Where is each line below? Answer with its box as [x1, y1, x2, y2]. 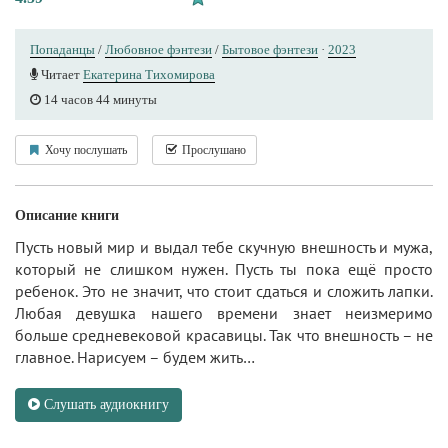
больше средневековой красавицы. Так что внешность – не [15, 324, 433, 345]
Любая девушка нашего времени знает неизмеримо [15, 302, 433, 323]
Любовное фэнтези [105, 41, 212, 57]
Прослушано [179, 142, 246, 157]
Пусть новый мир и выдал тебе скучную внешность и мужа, [15, 236, 433, 257]
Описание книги [15, 207, 119, 223]
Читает [38, 66, 83, 82]
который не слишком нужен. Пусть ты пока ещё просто [15, 258, 433, 279]
